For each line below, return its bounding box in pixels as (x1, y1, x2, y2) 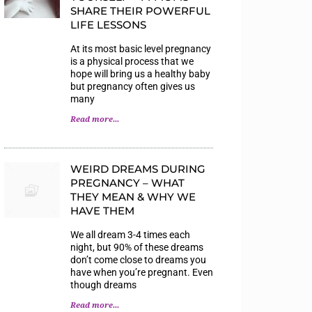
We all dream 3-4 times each (70, 228, 190, 240)
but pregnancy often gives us (70, 80, 195, 92)
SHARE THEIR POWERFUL (70, 3, 210, 17)
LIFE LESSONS (70, 17, 146, 31)
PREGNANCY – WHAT (70, 175, 185, 189)
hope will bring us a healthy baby (70, 68, 210, 79)
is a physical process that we (70, 55, 194, 67)
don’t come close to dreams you (70, 253, 206, 265)
